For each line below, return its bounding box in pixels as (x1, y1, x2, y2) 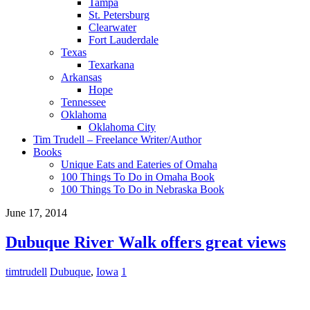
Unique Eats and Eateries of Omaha (61, 158, 217, 170)
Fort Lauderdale (89, 34, 158, 46)
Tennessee (61, 96, 106, 108)
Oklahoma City (89, 121, 156, 133)
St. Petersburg (89, 9, 149, 21)
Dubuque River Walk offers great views (6, 232, 286, 251)
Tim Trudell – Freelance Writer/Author (33, 134, 201, 145)
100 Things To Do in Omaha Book (61, 171, 215, 183)
